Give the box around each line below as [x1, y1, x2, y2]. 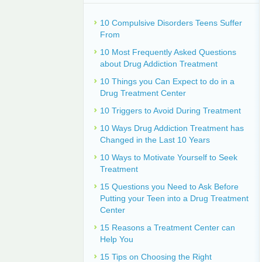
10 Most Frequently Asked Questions [100, 47, 236, 57]
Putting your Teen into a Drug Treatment [100, 194, 249, 203]
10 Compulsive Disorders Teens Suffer [100, 18, 242, 27]
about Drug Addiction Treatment [100, 59, 218, 68]
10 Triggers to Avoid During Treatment [100, 106, 241, 115]
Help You [100, 235, 133, 244]
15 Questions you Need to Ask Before [100, 182, 239, 191]
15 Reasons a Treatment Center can [100, 223, 235, 232]
